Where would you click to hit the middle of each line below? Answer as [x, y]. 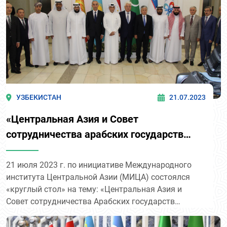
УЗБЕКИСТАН [39, 98]
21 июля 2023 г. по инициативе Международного [99, 165]
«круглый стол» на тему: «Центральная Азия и [94, 190]
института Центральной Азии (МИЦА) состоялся [98, 177]
